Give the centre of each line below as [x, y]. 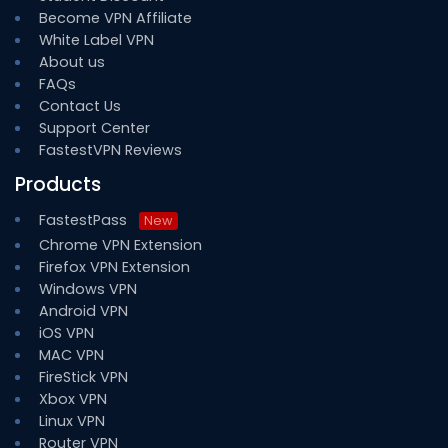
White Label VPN [96, 39]
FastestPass [85, 219]
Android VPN [83, 310]
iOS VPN [66, 332]
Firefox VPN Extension [114, 266]
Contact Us [80, 105]
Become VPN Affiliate [115, 17]
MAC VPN [71, 354]
